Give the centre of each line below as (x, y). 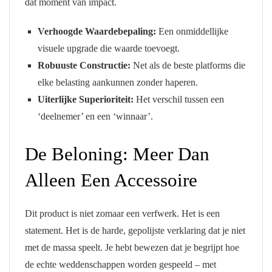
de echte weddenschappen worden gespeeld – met (121, 264)
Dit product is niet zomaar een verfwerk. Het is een (122, 213)
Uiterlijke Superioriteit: (85, 99)
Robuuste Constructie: (84, 65)
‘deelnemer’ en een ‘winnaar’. (95, 116)
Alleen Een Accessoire (111, 180)
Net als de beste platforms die (188, 65)
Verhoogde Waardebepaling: (97, 31)
